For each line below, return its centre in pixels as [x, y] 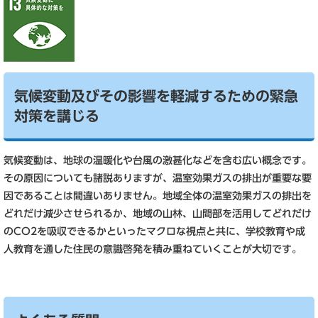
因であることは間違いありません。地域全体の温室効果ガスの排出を [158, 196]
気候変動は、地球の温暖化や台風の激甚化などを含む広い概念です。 [158, 160]
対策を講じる [57, 116]
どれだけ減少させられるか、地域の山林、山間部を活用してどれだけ [158, 214]
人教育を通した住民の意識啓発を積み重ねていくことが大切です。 [153, 249]
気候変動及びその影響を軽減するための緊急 [156, 96]
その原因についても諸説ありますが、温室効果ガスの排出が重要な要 [158, 178]
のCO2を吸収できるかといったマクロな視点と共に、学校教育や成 [154, 231]
